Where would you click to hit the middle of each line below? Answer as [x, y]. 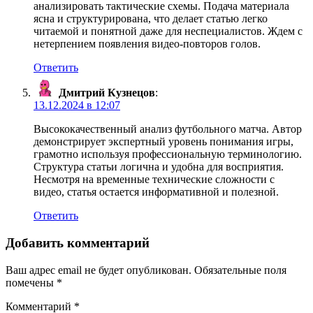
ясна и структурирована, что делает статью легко [151, 19]
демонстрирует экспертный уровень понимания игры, [163, 142]
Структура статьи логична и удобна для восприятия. [159, 167]
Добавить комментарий [78, 242]
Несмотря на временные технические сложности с [154, 180]
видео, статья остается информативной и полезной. [156, 192]
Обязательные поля [240, 270]
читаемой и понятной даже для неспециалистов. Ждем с [168, 31]
